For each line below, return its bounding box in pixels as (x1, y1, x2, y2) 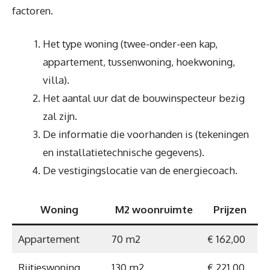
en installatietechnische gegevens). (43, 146, 204, 159)
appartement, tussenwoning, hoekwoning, (43, 55, 235, 68)
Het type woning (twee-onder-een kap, (43, 37, 218, 50)
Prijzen (213, 202, 246, 216)
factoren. (12, 4, 53, 17)
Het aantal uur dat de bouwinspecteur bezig (43, 92, 245, 104)
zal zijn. (43, 110, 77, 122)
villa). (43, 74, 69, 86)
